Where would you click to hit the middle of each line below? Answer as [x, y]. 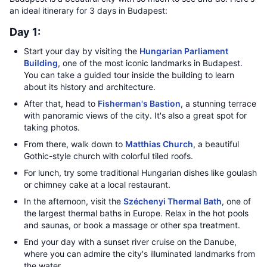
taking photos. [52, 127]
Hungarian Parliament [184, 51]
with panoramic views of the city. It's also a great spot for [135, 115]
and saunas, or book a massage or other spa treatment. [132, 225]
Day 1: [25, 32]
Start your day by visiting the [82, 51]
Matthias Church [159, 144]
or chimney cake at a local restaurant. [97, 184]
